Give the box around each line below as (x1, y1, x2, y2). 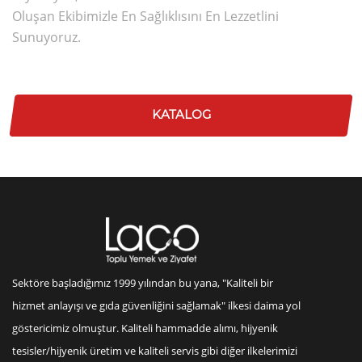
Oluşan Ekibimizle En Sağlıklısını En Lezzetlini (12, 6, 279, 25)
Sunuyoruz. (12, 27, 81, 46)
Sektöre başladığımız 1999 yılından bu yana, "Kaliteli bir (12, 275, 273, 290)
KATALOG (151, 106, 211, 122)
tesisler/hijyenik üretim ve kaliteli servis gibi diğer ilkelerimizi (12, 343, 297, 358)
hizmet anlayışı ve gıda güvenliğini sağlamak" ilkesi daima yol (12, 297, 301, 313)
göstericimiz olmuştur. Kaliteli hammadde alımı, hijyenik (12, 320, 278, 335)
